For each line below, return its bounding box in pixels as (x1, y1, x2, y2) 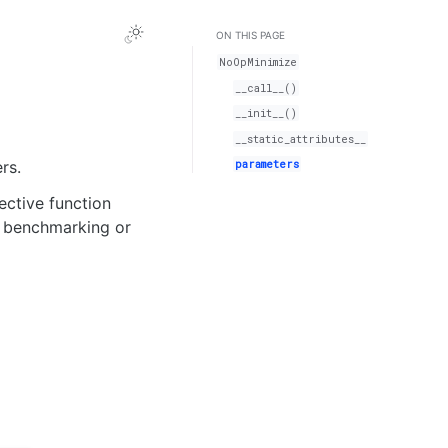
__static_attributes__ (235, 131, 367, 146)
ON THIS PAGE (216, 29, 285, 41)
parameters (235, 156, 300, 171)
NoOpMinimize (219, 55, 298, 70)
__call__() (235, 80, 298, 95)
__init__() (235, 106, 298, 121)
